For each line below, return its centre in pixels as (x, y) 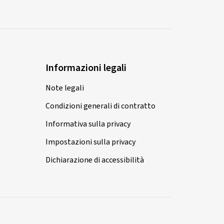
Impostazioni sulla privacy (90, 142)
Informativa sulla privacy (88, 124)
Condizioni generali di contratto (100, 106)
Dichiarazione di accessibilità (95, 160)
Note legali (65, 88)
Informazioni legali (86, 68)
